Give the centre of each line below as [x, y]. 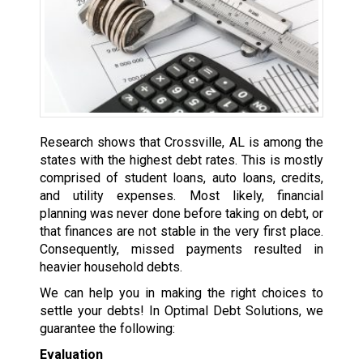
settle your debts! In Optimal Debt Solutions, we [181, 310]
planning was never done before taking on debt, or [181, 213]
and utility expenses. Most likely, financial [181, 195]
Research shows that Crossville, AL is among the [181, 142]
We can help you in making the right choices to [181, 293]
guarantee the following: [107, 328]
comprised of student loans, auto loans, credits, [181, 177]
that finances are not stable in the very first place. [181, 231]
